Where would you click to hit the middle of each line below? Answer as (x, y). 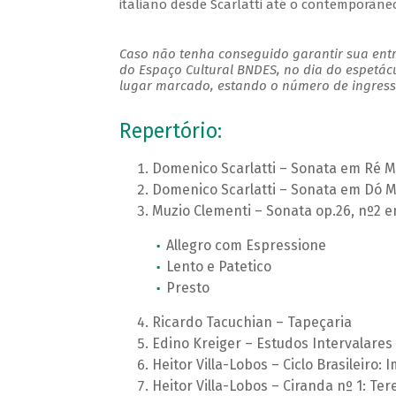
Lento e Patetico (218, 267)
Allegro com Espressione (246, 246)
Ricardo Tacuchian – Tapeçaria (251, 323)
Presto (187, 288)
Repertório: (170, 132)
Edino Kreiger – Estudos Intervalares (272, 344)
